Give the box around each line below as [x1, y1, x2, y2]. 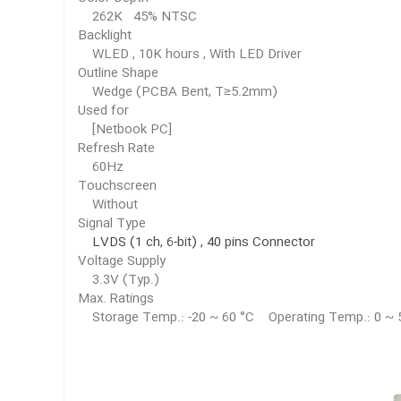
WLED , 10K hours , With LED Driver [78, 44, 302, 65]
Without [78, 194, 138, 216]
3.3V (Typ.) [78, 269, 159, 291]
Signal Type [78, 213, 146, 235]
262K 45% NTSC [78, 6, 197, 28]
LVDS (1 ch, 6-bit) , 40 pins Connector [92, 232, 315, 253]
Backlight [78, 25, 132, 47]
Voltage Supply [78, 251, 166, 272]
